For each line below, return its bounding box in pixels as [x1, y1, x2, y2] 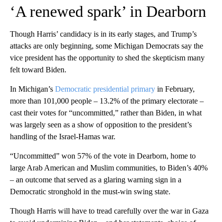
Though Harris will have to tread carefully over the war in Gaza [10, 207, 209, 216]
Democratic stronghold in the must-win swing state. [10, 187, 170, 196]
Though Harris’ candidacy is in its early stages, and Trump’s [10, 30, 197, 39]
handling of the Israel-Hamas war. [10, 132, 115, 141]
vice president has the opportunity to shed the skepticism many [10, 54, 205, 62]
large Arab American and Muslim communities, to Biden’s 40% [10, 164, 208, 172]
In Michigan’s [10, 85, 55, 94]
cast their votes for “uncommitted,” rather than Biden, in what [10, 109, 202, 117]
